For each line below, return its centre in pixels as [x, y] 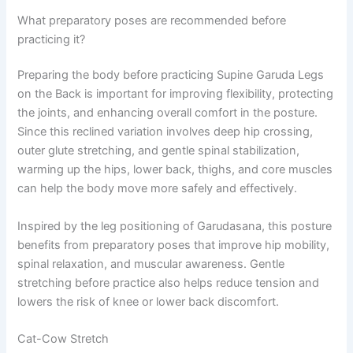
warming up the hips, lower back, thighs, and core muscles [175, 170]
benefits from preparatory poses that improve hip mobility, [174, 245]
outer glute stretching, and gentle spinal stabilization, [159, 151]
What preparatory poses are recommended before [152, 20]
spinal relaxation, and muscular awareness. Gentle [151, 264]
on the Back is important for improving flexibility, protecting [176, 94]
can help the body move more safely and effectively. [158, 189]
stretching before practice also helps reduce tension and [169, 282]
